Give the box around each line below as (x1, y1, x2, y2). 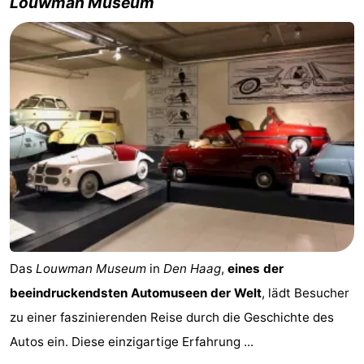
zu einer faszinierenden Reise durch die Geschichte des (10, 309, 334, 325)
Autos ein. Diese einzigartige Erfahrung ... (10, 333, 253, 349)
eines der (227, 260, 284, 276)
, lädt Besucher (262, 284, 349, 301)
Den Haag (163, 260, 221, 276)
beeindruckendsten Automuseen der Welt (10, 284, 262, 301)
